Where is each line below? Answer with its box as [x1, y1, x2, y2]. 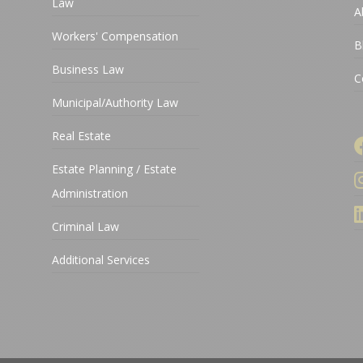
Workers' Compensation [52, 28, 179, 45]
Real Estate [52, 128, 112, 144]
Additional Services [52, 252, 151, 268]
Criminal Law [52, 219, 120, 235]
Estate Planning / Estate [52, 161, 177, 177]
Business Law [52, 62, 125, 78]
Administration [52, 186, 129, 202]
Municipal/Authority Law [52, 95, 179, 111]
